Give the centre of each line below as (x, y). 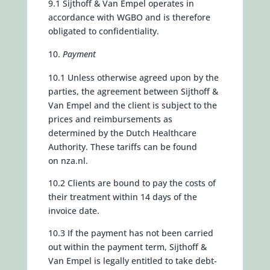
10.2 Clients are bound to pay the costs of (132, 183)
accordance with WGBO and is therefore (129, 17)
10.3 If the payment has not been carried (130, 233)
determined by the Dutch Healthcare (122, 133)
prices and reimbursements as (110, 119)
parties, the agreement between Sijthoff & (133, 91)
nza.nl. (73, 161)
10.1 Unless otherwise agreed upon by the (133, 77)
